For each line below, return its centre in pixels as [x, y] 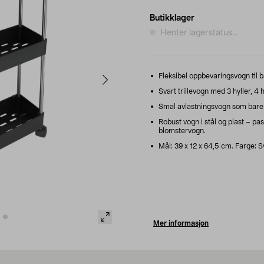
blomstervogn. [182, 131]
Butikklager [172, 18]
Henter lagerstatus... [199, 33]
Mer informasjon [181, 223]
